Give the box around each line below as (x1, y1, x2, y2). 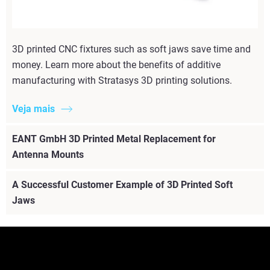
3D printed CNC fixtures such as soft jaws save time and (12, 43, 251, 55)
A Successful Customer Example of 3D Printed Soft (12, 178, 233, 190)
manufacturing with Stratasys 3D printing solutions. (12, 75, 232, 87)
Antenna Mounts (12, 148, 84, 160)
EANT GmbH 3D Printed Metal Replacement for (12, 133, 216, 145)
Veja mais (12, 102, 55, 115)
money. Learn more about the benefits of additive (12, 59, 221, 71)
